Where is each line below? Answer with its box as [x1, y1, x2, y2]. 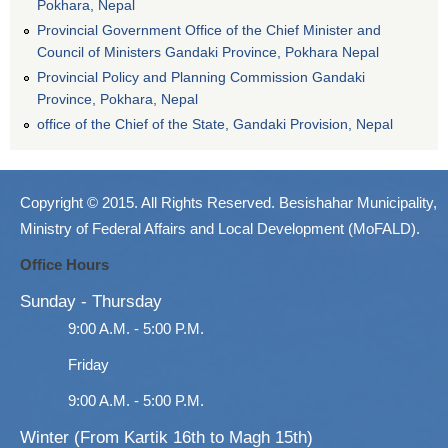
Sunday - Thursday [20, 291, 162, 311]
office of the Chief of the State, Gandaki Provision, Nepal [37, 115, 393, 132]
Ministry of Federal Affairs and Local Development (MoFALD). [20, 219, 420, 237]
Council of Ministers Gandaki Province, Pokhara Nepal [37, 43, 379, 60]
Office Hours [20, 255, 109, 273]
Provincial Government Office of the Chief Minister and [37, 21, 381, 38]
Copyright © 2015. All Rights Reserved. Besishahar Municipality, [20, 193, 437, 211]
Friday [68, 355, 109, 373]
